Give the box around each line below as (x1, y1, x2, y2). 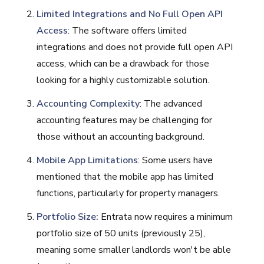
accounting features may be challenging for (37, 113, 213, 127)
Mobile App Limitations (37, 153, 138, 167)
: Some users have (138, 153, 213, 167)
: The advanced (140, 97, 203, 110)
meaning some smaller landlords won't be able (37, 243, 232, 256)
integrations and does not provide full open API (37, 40, 233, 54)
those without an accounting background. (37, 130, 205, 143)
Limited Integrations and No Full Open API (37, 7, 223, 21)
